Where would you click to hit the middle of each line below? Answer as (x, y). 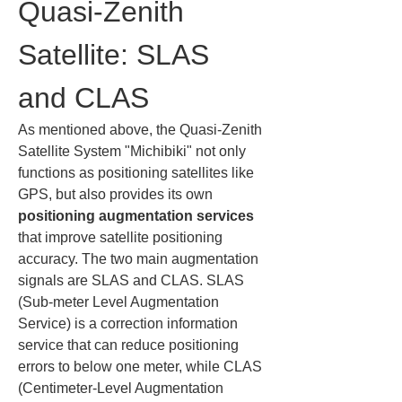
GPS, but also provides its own (117, 194)
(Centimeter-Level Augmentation (122, 388)
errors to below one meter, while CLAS (142, 367)
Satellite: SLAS (118, 55)
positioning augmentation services (136, 216)
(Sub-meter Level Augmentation (120, 302)
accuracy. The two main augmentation (140, 259)
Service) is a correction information (130, 323)
